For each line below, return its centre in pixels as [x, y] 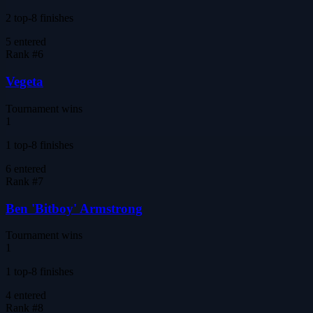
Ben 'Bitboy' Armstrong [74, 208]
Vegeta [24, 82]
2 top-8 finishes [39, 18]
